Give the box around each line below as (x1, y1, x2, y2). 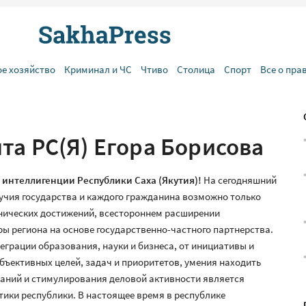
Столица (177, 63, 215, 76)
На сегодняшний (204, 173, 277, 186)
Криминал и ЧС (64, 63, 132, 76)
